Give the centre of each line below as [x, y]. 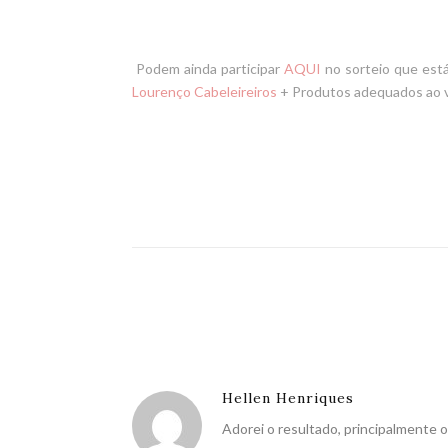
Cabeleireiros [235, 91]
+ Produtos [314, 91]
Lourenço [163, 91]
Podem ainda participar [208, 68]
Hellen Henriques [288, 397]
